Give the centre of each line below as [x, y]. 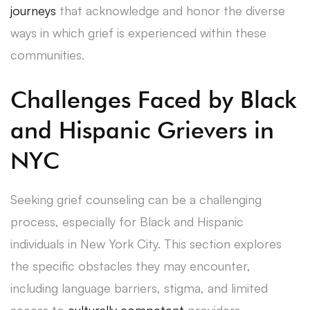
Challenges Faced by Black [154, 99]
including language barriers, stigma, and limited [139, 288]
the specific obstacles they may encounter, [130, 265]
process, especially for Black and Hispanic [127, 221]
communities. [47, 54]
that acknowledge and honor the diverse [171, 10]
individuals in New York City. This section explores [146, 243]
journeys [33, 10]
